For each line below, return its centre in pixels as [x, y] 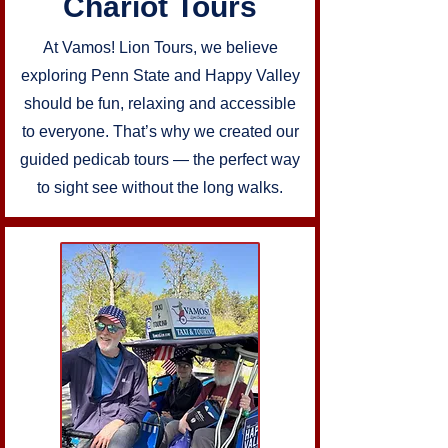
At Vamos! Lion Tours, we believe [160, 47]
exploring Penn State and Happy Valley [160, 75]
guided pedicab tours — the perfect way [160, 159]
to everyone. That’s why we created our [160, 131]
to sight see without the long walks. [160, 187]
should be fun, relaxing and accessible [160, 103]
